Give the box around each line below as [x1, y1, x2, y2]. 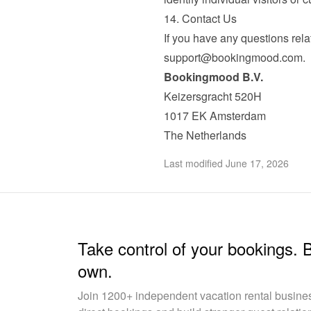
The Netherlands [163, 127, 246, 143]
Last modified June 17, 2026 [163, 156, 289, 170]
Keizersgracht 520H [163, 88, 262, 104]
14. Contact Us [163, 10, 237, 26]
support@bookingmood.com [163, 49, 303, 65]
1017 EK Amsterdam [163, 108, 266, 124]
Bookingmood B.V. [163, 69, 263, 85]
